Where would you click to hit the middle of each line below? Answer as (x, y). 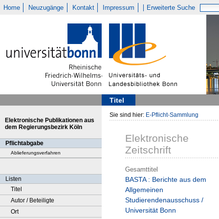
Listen (13, 179)
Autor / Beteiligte (33, 200)
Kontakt (83, 8)
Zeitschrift (148, 150)
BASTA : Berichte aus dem (166, 180)
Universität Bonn (151, 210)
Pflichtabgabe (24, 143)
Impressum (119, 8)
